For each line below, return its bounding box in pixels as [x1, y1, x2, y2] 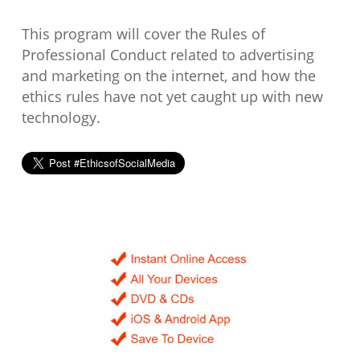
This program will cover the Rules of [21, 23, 265, 43]
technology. [21, 107, 100, 127]
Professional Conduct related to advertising [21, 44, 314, 64]
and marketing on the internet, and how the [21, 65, 316, 85]
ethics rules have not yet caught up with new [21, 86, 323, 106]
